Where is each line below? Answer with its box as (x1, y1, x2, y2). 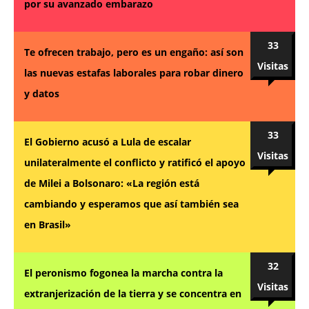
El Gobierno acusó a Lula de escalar (24, 134, 191, 148)
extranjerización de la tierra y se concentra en (24, 286, 241, 300)
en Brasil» (24, 217, 71, 231)
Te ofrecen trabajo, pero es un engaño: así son (24, 45, 243, 59)
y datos (24, 86, 59, 100)
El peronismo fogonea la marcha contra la (24, 266, 223, 279)
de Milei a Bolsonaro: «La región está (24, 176, 199, 190)
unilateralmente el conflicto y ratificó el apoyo (24, 155, 246, 169)
